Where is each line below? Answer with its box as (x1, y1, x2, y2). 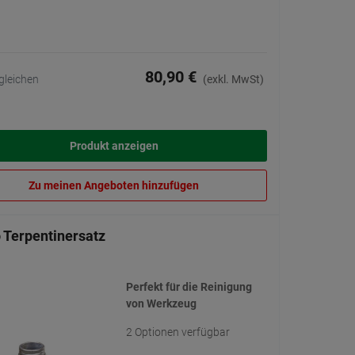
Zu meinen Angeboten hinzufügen (29, 179, 199, 193)
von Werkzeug (125, 297, 197, 311)
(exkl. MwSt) (203, 73, 264, 86)
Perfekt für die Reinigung (125, 281, 252, 294)
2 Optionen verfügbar (125, 326, 230, 339)
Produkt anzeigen (69, 139, 158, 153)
